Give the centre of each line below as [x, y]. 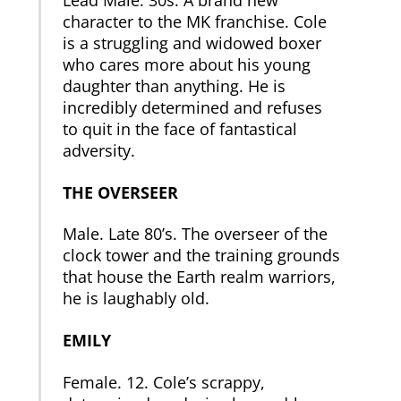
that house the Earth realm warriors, [200, 277]
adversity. [99, 150]
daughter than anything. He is [175, 85]
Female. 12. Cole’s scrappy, [164, 383]
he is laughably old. [137, 299]
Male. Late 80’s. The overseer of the [196, 234]
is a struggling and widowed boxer [192, 43]
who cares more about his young [187, 64]
